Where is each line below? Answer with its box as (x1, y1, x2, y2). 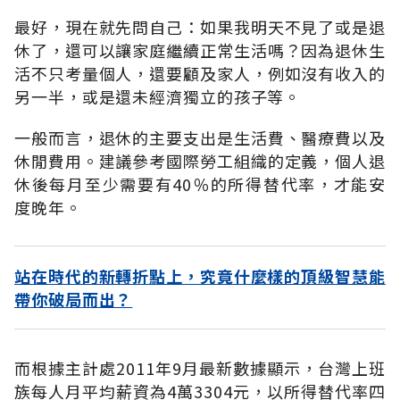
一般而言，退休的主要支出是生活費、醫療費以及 (14, 125, 386, 149)
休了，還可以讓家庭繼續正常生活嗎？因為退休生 (14, 37, 386, 62)
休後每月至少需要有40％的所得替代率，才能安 (14, 171, 386, 196)
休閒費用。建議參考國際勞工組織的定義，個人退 (14, 148, 386, 172)
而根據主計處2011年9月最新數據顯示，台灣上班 (14, 355, 386, 379)
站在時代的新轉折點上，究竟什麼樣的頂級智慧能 (14, 263, 386, 287)
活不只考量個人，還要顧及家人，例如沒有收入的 (14, 61, 386, 85)
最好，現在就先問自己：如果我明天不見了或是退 (14, 14, 386, 38)
